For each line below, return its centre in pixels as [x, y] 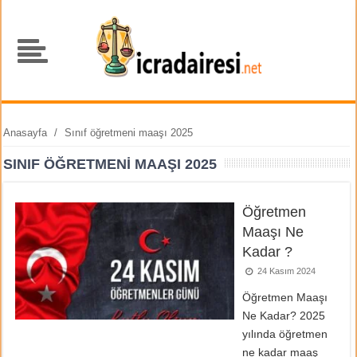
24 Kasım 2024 [285, 271]
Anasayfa [25, 133]
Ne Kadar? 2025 [284, 316]
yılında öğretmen [285, 334]
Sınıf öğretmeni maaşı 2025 [129, 133]
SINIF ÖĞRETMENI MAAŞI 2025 [110, 164]
